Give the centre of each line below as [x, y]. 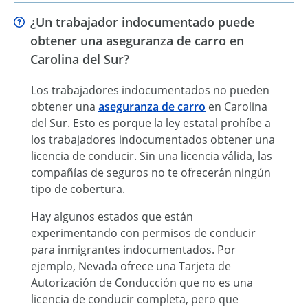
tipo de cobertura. [78, 189]
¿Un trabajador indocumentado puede [142, 22]
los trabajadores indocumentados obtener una [153, 139]
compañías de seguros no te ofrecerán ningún [151, 172]
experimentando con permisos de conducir [143, 233]
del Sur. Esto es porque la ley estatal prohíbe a [151, 123]
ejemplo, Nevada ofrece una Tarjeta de [131, 266]
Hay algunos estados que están [112, 216]
